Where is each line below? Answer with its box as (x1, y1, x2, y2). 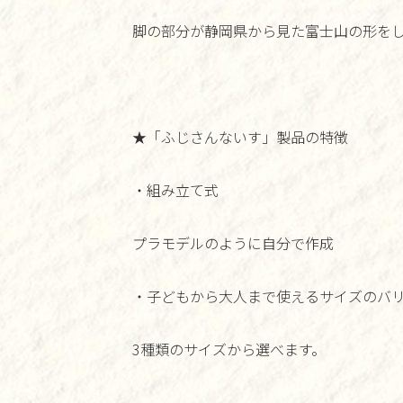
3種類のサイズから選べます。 (132, 338, 326, 360)
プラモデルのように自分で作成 (132, 232, 334, 254)
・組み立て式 (132, 179, 219, 201)
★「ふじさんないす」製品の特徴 (132, 126, 348, 148)
